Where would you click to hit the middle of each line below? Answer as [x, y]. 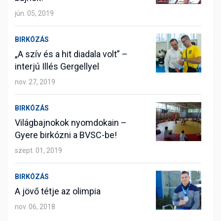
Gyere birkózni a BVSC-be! [66, 135]
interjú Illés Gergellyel [57, 66]
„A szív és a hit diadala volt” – [71, 54]
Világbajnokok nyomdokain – [71, 122]
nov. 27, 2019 [35, 82]
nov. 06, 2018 [35, 206]
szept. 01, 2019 [38, 150]
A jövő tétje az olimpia [58, 191]
